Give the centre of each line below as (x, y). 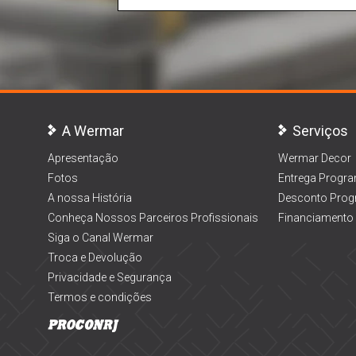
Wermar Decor (314, 158)
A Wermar (93, 131)
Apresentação (83, 158)
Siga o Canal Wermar (101, 238)
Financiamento (315, 218)
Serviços (320, 131)
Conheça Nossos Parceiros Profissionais (153, 218)
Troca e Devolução (95, 257)
